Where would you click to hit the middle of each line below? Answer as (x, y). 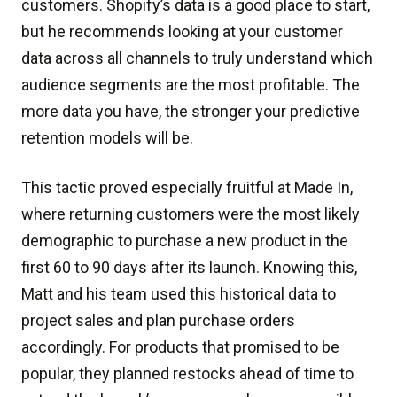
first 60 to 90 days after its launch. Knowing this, (189, 267)
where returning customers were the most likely (191, 214)
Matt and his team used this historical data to (179, 294)
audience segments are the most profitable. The (191, 85)
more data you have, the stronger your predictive (191, 111)
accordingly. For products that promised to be (180, 347)
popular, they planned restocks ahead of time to (187, 374)
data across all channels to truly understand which (197, 58)
